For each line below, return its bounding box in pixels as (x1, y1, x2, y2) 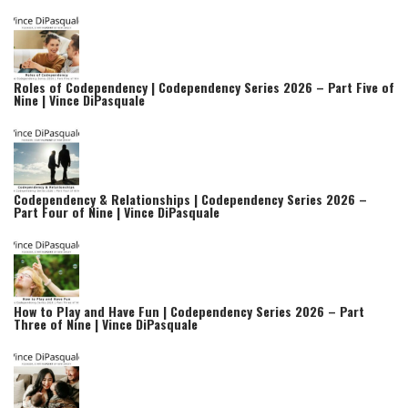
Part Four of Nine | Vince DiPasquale (14, 202, 219, 222)
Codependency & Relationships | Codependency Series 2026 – (14, 189, 367, 209)
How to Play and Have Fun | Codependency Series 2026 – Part (14, 301, 364, 321)
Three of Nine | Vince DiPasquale (14, 314, 198, 334)
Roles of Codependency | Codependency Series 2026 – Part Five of (14, 77, 394, 97)
